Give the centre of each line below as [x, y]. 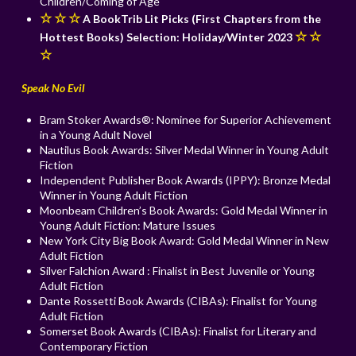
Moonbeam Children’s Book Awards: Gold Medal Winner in [184, 211]
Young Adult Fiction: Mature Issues [128, 226]
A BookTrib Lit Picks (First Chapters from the [201, 19]
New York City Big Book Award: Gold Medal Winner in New [185, 241]
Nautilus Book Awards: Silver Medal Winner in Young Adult [185, 150]
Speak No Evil [53, 88]
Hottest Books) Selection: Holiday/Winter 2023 [168, 37]
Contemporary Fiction [94, 346]
